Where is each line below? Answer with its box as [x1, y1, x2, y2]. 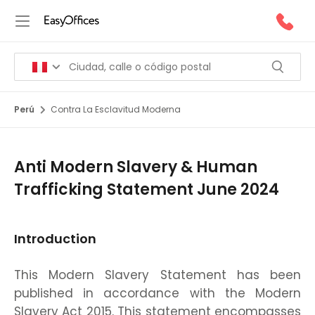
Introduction [14, 230, 96, 247]
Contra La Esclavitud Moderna [51, 103, 181, 115]
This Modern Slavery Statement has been [14, 266, 301, 283]
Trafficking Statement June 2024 [14, 179, 279, 200]
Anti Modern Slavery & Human [14, 156, 257, 178]
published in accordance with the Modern [14, 285, 301, 302]
